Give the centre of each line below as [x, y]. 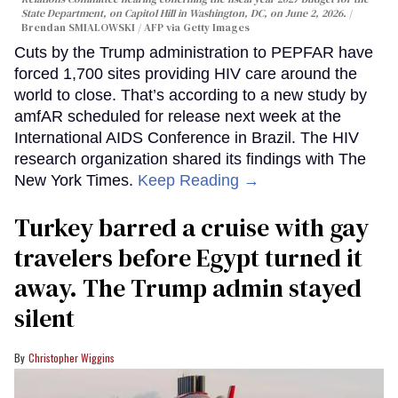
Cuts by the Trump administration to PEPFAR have [194, 52]
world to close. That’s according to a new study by [191, 95]
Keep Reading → [199, 180]
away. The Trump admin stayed [188, 287]
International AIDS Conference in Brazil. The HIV [187, 137]
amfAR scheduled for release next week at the [178, 116]
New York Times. [76, 180]
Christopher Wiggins [72, 357]
